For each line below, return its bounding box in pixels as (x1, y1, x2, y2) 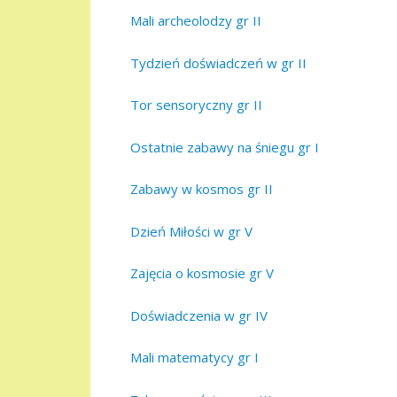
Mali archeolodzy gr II (130, 12, 261, 30)
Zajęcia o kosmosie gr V (130, 264, 274, 283)
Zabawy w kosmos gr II (130, 180, 273, 198)
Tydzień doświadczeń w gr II (130, 53, 307, 72)
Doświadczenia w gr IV (130, 306, 268, 324)
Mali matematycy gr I (130, 348, 259, 367)
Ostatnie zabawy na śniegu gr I (130, 137, 319, 156)
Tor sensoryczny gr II (130, 96, 262, 114)
